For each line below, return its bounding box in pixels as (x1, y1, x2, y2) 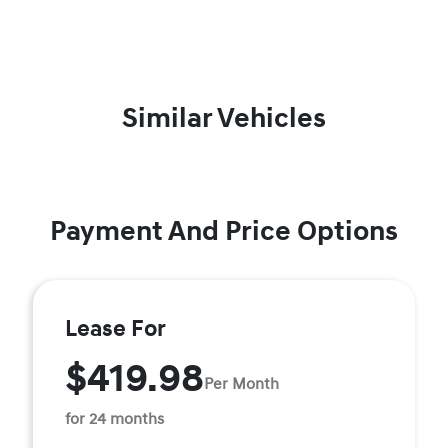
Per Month (204, 373, 279, 394)
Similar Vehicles (122, 101, 326, 136)
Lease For (65, 315, 166, 343)
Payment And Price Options (50, 214, 398, 249)
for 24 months (65, 409, 164, 429)
